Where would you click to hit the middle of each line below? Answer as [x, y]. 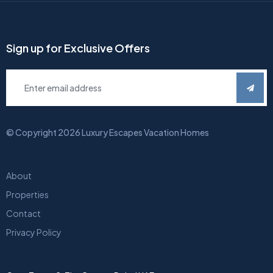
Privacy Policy [34, 232]
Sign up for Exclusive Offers [78, 48]
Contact [23, 214]
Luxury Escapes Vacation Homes [145, 133]
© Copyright [32, 133]
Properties [27, 195]
